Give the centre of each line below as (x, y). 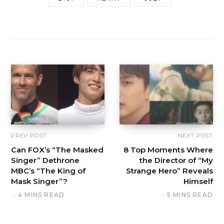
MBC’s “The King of (48, 170)
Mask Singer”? (39, 181)
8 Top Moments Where (168, 149)
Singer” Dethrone (45, 160)
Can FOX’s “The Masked (57, 149)
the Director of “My (176, 160)
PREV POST (29, 135)
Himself (198, 181)
